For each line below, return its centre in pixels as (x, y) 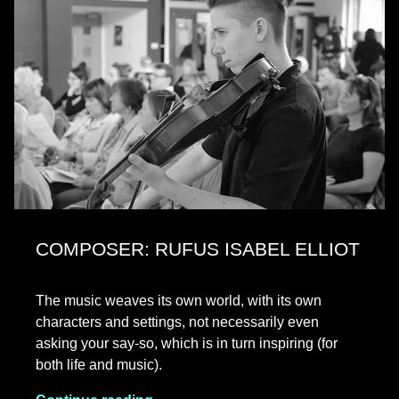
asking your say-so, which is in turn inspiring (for (187, 344)
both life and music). (101, 365)
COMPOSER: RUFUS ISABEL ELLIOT (198, 250)
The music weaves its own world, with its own (179, 301)
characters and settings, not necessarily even (177, 322)
